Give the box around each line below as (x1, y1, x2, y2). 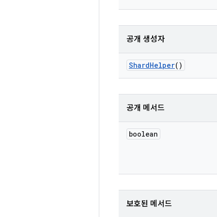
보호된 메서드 (126, 199, 172, 209)
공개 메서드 (126, 103, 165, 113)
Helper (150, 61, 175, 70)
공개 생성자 (126, 34, 165, 44)
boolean (129, 129, 158, 139)
